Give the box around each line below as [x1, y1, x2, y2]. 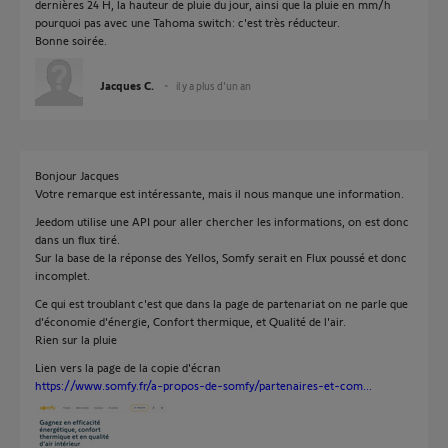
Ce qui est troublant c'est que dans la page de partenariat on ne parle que [35, 296, 408, 310]
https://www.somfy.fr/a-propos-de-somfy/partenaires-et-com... [35, 378, 372, 392]
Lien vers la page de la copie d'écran [35, 360, 221, 374]
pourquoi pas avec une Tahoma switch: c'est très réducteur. [35, 15, 340, 29]
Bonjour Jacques [35, 168, 119, 182]
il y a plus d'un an [176, 79, 251, 92]
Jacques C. [100, 78, 154, 92]
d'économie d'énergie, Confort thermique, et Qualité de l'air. [35, 314, 346, 328]
